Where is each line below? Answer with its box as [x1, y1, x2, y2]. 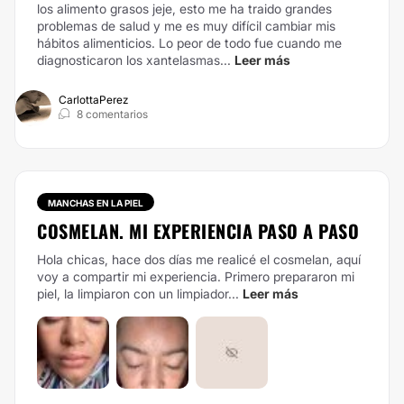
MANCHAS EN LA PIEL [48, 197, 143, 208]
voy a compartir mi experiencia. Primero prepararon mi [37, 269, 354, 284]
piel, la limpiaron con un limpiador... [37, 286, 239, 301]
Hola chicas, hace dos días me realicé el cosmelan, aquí [37, 252, 361, 267]
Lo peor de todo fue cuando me [159, 35, 342, 50]
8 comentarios [77, 107, 148, 121]
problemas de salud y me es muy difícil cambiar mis [37, 18, 335, 33]
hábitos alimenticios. [37, 35, 159, 50]
